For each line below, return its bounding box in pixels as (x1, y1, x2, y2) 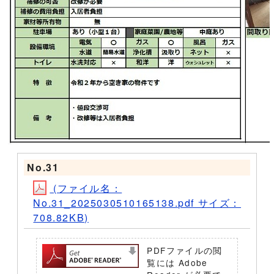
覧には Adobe (147, 256, 208, 268)
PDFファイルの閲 (147, 244, 223, 256)
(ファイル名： (50, 181, 122, 195)
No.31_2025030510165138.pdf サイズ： (33, 196, 242, 210)
